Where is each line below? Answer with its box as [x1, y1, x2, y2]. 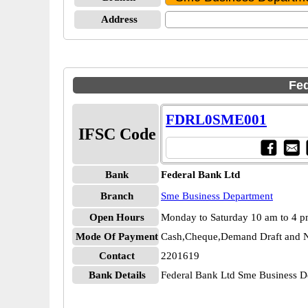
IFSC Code [78, 125, 156, 143]
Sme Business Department [161, 190, 273, 201]
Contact [99, 250, 135, 261]
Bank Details [88, 269, 146, 280]
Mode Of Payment [76, 231, 158, 242]
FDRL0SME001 [166, 111, 267, 128]
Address [100, 14, 137, 25]
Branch [100, 190, 133, 201]
